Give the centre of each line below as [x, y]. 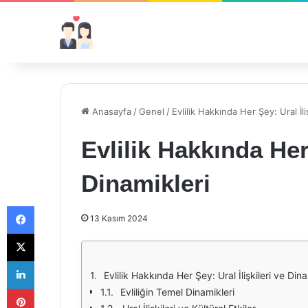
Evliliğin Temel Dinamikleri [177, 292]
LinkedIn [52, 261]
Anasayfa [110, 111]
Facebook [55, 206]
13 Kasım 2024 [119, 218]
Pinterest [53, 288]
